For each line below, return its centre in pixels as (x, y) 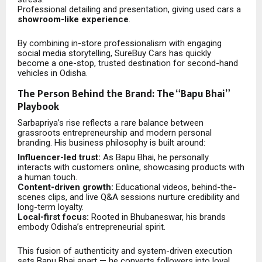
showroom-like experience (73, 20)
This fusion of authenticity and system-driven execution (125, 251)
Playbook (38, 107)
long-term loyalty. (51, 207)
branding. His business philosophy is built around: (111, 143)
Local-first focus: (53, 217)
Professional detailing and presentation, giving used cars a (129, 10)
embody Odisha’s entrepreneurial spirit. (92, 227)
